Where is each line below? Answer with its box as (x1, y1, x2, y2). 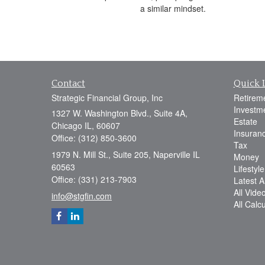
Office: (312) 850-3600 (51, 132, 137, 144)
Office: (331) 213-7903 (51, 173, 137, 186)
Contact (51, 78, 85, 89)
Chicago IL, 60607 (51, 119, 120, 132)
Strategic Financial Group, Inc (51, 92, 163, 104)
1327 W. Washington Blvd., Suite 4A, (51, 107, 188, 119)
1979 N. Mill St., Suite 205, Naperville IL (51, 148, 200, 161)
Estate (233, 115, 257, 128)
